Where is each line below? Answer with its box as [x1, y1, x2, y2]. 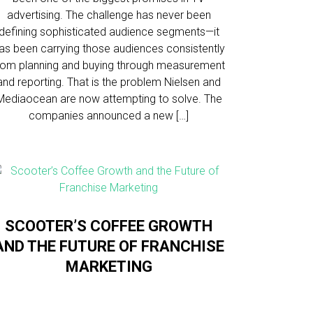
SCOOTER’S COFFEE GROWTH [5, 217, 213, 235]
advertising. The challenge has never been [6, 8, 211, 22]
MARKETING [65, 258, 152, 275]
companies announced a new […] [29, 109, 189, 122]
